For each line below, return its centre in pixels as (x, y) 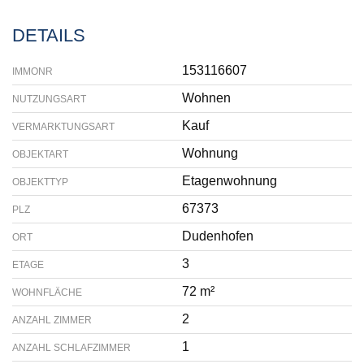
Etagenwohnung (230, 181)
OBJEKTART (40, 154)
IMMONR (32, 71)
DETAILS (49, 35)
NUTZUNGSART (49, 99)
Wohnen (206, 98)
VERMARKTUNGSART (63, 127)
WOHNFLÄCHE (47, 292)
